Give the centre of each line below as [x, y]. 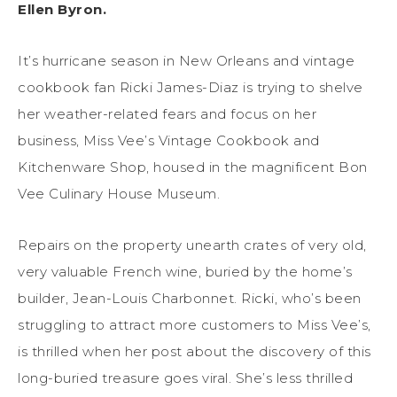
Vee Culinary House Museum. [119, 194]
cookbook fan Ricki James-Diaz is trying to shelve [191, 88]
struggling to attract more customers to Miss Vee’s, [195, 325]
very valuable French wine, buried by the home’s [185, 272]
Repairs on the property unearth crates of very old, [192, 245]
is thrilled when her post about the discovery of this [195, 352]
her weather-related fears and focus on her [167, 114]
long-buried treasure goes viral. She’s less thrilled [185, 378]
